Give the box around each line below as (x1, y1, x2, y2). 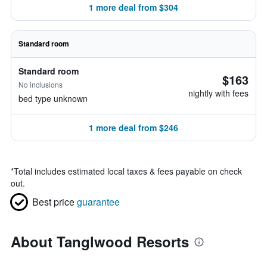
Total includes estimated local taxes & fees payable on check (14, 165, 242, 177)
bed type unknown (18, 92, 88, 104)
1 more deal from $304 (89, 1, 178, 13)
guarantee (77, 195, 120, 209)
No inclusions (18, 79, 63, 89)
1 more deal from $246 (89, 122, 178, 133)
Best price (32, 195, 74, 209)
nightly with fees (188, 87, 249, 99)
